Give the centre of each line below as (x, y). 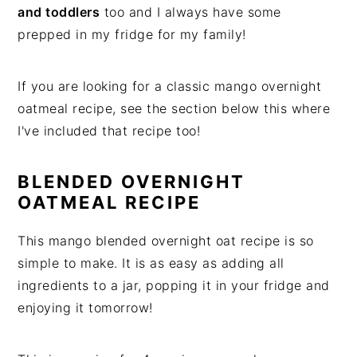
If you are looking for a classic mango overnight (170, 86)
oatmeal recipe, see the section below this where (174, 109)
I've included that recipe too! (109, 131)
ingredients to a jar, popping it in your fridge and (174, 286)
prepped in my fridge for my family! (132, 35)
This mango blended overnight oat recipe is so (166, 241)
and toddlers (59, 12)
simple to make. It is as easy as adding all (151, 263)
